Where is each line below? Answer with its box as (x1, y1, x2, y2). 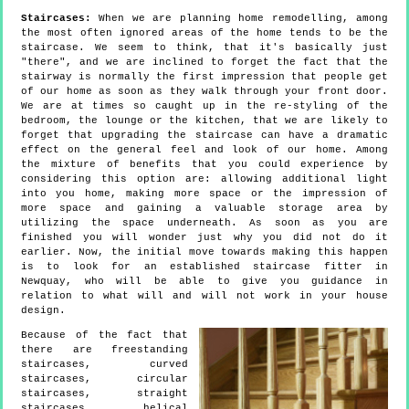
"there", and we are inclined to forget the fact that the (21, 57, 388, 68)
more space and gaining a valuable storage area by (21, 203, 388, 215)
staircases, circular (21, 373, 188, 385)
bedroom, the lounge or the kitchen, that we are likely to (21, 115, 388, 127)
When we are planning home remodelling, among (91, 13, 388, 25)
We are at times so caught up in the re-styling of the (21, 100, 388, 112)
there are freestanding (21, 344, 188, 356)
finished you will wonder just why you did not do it (21, 232, 388, 244)
